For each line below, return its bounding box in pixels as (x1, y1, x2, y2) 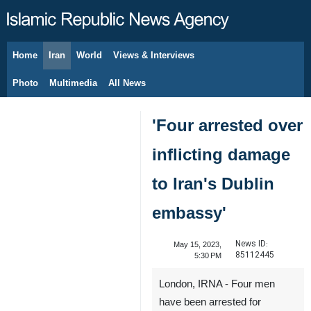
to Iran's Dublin (152, 174, 274, 193)
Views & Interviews (113, 50, 194, 60)
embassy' (152, 203, 226, 222)
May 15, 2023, (173, 240, 221, 249)
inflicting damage (152, 145, 290, 164)
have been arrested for (159, 296, 261, 308)
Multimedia (49, 78, 97, 88)
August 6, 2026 (35, 58, 85, 67)
